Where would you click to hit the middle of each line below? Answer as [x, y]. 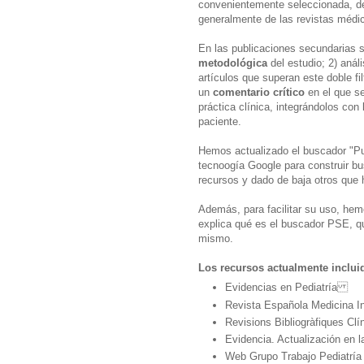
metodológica [233, 63]
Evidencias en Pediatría [286, 288]
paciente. [220, 121]
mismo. [216, 238]
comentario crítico [259, 92]
